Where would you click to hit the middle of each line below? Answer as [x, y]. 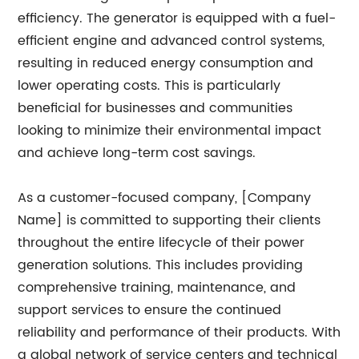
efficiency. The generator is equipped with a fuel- [177, 19]
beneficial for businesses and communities [155, 109]
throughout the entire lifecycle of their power [161, 243]
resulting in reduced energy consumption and [166, 64]
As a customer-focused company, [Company [165, 198]
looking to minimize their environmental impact [170, 131]
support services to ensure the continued [150, 311]
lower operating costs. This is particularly [149, 86]
